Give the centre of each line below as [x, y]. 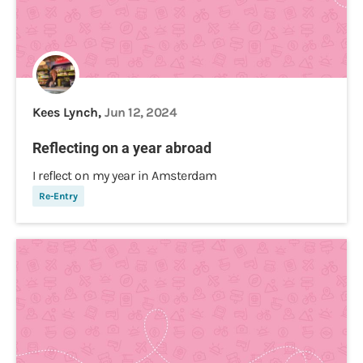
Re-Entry [58, 196]
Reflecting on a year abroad [122, 148]
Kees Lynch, [68, 112]
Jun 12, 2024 [141, 112]
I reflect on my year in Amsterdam [125, 175]
